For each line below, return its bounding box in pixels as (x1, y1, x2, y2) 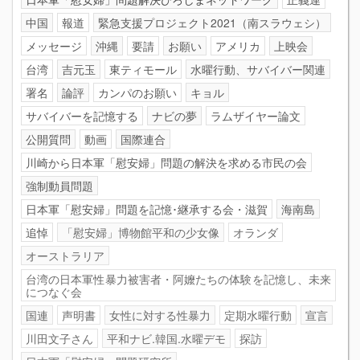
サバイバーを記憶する (26, 107, 138, 124)
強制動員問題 (26, 177, 93, 194)
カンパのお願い (98, 84, 177, 100)
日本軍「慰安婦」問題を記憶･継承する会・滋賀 (26, 200, 268, 217)
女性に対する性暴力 (109, 306, 211, 323)
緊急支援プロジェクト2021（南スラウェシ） (98, 14, 326, 31)
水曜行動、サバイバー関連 (190, 60, 325, 77)
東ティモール (109, 60, 177, 77)
